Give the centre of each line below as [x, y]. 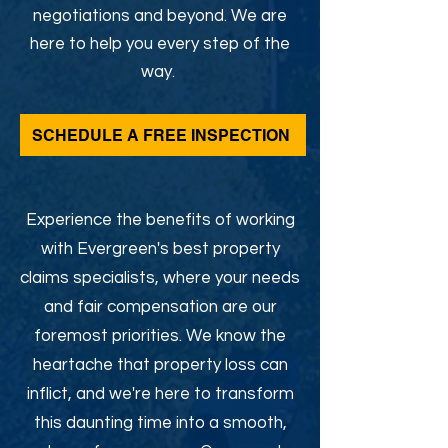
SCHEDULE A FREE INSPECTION [161, 135]
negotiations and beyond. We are [159, 16]
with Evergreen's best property [160, 249]
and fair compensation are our [160, 307]
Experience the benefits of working [160, 220]
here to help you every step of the [159, 44]
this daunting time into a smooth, [160, 423]
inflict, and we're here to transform [160, 394]
